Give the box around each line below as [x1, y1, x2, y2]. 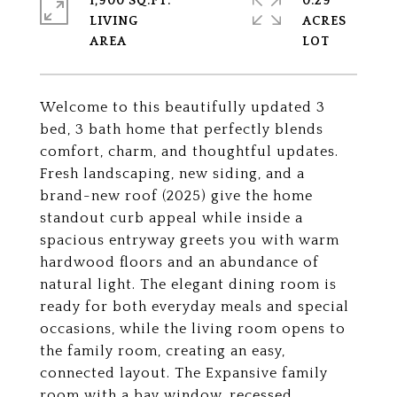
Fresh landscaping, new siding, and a [40, 166, 305, 182]
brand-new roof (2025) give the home [40, 188, 313, 204]
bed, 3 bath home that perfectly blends [40, 121, 323, 137]
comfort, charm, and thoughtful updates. [40, 144, 339, 160]
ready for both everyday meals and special [40, 299, 349, 315]
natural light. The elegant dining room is [40, 276, 337, 292]
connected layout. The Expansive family [40, 365, 328, 381]
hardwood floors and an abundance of [40, 254, 319, 270]
